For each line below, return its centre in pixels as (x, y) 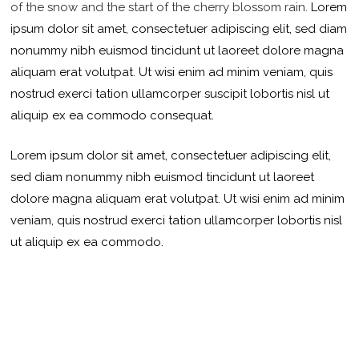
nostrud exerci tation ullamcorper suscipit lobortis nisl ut (170, 94)
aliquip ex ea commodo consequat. (114, 116)
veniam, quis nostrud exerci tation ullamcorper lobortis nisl (177, 220)
